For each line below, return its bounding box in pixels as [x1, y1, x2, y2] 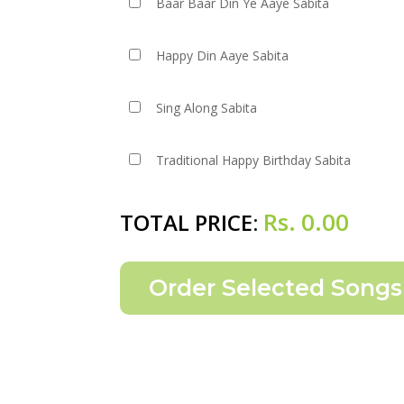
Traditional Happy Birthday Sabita [156, 151, 352, 169]
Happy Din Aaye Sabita [156, 47, 289, 64]
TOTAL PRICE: [120, 207, 263, 237]
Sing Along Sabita [156, 99, 258, 116]
